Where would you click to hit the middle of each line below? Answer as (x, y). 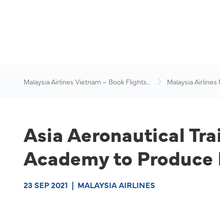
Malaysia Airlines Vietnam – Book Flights (85, 82)
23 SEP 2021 (46, 185)
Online (34, 91)
